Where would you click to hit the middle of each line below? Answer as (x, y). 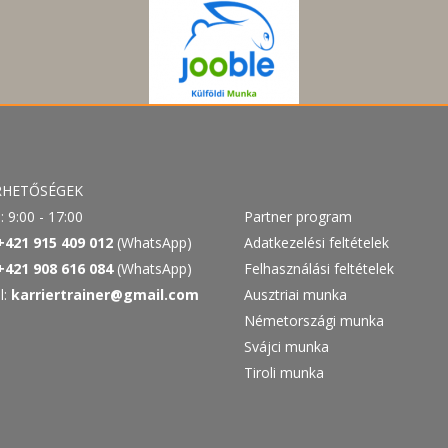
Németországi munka (314, 320)
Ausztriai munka (295, 294)
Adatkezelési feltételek (316, 242)
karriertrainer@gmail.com (105, 294)
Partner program (298, 216)
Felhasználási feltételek (319, 268)
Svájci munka (286, 346)
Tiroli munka (284, 372)
